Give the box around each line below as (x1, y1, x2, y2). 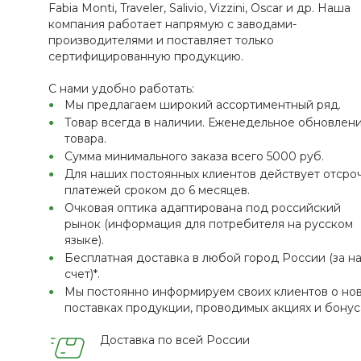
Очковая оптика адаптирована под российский (64, 201, 341, 215)
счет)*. (64, 267, 100, 281)
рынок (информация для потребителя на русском (64, 217, 353, 231)
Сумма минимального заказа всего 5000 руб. (64, 149, 324, 164)
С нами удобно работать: (48, 81, 194, 96)
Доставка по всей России (100, 333, 250, 347)
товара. (64, 131, 106, 146)
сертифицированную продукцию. (48, 49, 243, 64)
